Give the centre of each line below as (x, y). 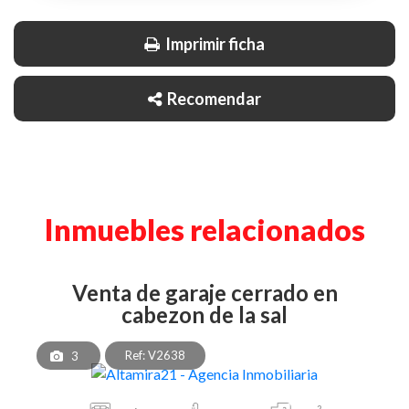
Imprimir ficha (214, 43)
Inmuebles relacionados (204, 229)
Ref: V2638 (155, 355)
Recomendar (213, 98)
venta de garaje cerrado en (79, 292)
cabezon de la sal (204, 314)
